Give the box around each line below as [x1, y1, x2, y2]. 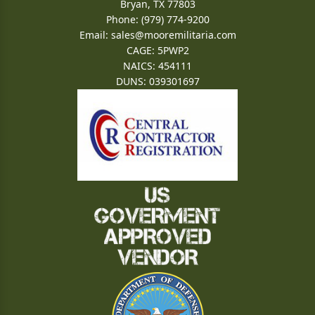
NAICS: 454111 [123, 59, 192, 72]
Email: [79, 28, 111, 41]
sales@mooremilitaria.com [110, 28, 236, 41]
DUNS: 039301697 [115, 75, 200, 88]
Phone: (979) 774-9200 [105, 13, 210, 26]
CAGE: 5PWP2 [126, 44, 189, 57]
